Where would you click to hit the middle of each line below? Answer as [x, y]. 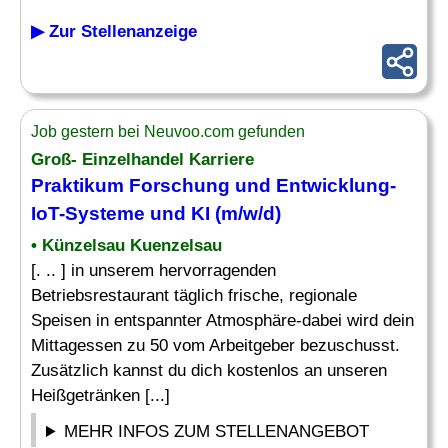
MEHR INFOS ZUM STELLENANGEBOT [217, 431]
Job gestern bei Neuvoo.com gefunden [168, 131]
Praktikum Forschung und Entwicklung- [213, 185]
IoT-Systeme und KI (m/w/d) [156, 213]
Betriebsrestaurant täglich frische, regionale [194, 295]
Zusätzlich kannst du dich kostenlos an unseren [209, 370]
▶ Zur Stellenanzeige [114, 31]
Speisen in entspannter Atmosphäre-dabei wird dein [222, 320]
